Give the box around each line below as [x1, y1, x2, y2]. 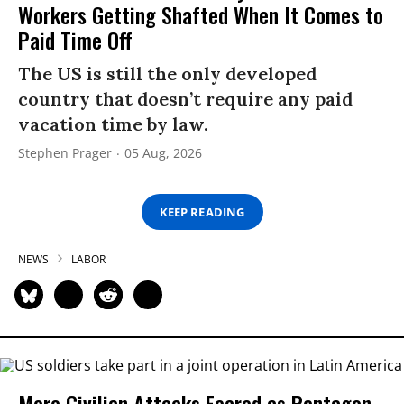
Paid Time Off [18, 23, 133, 56]
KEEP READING [160, 203, 244, 220]
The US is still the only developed [18, 62, 317, 85]
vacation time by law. [18, 113, 208, 135]
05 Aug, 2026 [124, 144, 202, 161]
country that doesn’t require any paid [18, 87, 353, 110]
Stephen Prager [18, 144, 112, 161]
